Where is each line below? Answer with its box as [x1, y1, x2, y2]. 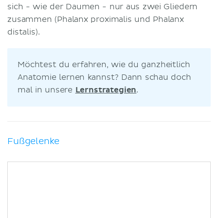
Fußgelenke [7, 135, 59, 147]
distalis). [7, 27, 40, 37]
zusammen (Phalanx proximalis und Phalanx [7, 14, 184, 24]
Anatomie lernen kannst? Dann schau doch [18, 72, 191, 82]
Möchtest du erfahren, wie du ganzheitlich [18, 59, 190, 70]
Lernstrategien [75, 85, 137, 95]
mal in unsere [18, 85, 75, 95]
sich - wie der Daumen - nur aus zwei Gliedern [7, 1, 198, 12]
